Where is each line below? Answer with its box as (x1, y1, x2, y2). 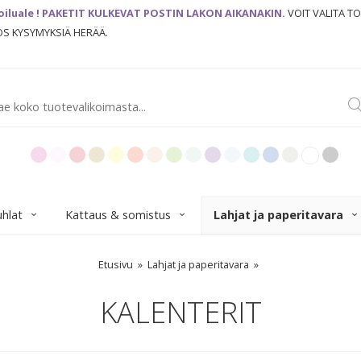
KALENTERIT (99, 293, 262, 332)
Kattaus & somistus (65, 207, 171, 222)
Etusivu (98, 257, 133, 272)
